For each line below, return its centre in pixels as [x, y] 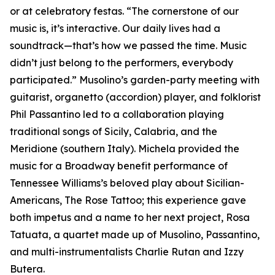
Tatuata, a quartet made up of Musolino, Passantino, [135, 235]
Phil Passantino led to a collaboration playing [117, 114]
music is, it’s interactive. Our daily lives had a [115, 29]
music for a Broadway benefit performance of [119, 166]
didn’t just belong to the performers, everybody [122, 63]
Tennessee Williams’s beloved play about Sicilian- [127, 183]
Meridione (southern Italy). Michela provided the [125, 149]
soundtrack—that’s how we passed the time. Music [128, 46]
